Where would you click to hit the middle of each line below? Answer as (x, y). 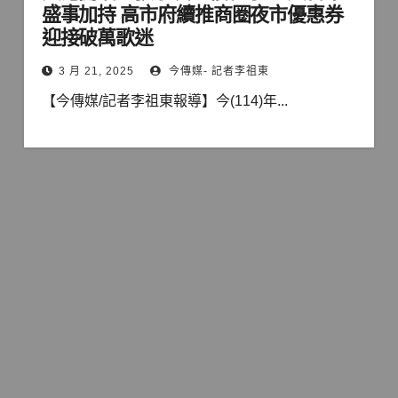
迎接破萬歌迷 (97, 38)
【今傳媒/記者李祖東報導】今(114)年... (164, 101)
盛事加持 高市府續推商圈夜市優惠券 (192, 15)
